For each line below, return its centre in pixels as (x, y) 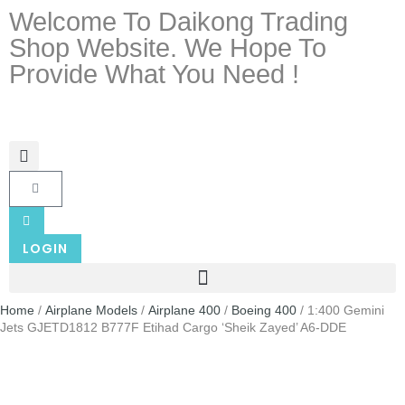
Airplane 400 (184, 310)
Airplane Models (91, 310)
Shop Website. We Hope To (168, 48)
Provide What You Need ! (154, 74)
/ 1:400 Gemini (340, 310)
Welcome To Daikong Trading (179, 22)
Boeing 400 (264, 310)
